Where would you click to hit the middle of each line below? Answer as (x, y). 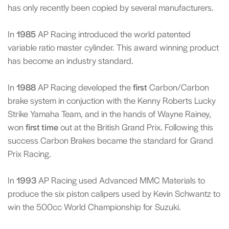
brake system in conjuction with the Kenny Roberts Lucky (112, 100)
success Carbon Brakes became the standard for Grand (110, 140)
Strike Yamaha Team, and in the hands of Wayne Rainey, (109, 113)
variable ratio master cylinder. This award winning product (113, 47)
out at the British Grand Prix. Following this (136, 127)
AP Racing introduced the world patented (113, 34)
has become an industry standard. (71, 60)
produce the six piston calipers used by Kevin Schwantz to (114, 193)
